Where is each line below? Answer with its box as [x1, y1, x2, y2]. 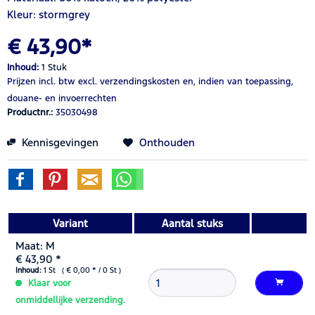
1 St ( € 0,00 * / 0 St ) [41, 265, 121, 275]
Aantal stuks [161, 216, 223, 230]
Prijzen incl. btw [7, 75, 78, 87]
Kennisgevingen [19, 135, 98, 149]
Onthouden [139, 135, 195, 149]
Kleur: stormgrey [7, 7, 90, 21]
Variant [53, 216, 88, 230]
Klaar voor [25, 277, 71, 289]
